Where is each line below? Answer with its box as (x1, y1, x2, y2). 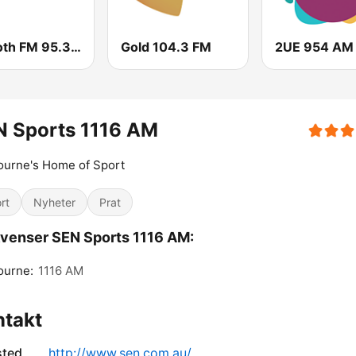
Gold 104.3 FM (121, 39, 212, 56)
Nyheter (33, 195, 75, 210)
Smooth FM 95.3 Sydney (71, 39, 81, 56)
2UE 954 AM (274, 39, 354, 56)
